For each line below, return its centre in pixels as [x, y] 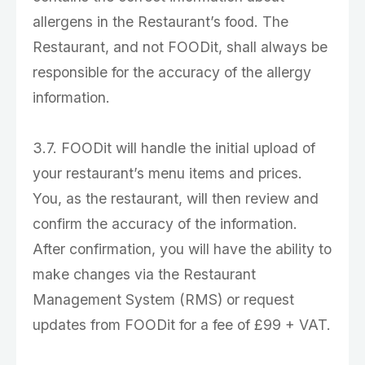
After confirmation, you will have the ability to [182, 249]
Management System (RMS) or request [163, 299]
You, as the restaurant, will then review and [176, 198]
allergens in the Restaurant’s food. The [161, 22]
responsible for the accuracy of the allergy [172, 72]
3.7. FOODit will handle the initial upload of [174, 148]
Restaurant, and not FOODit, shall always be [180, 47]
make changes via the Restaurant [144, 274]
